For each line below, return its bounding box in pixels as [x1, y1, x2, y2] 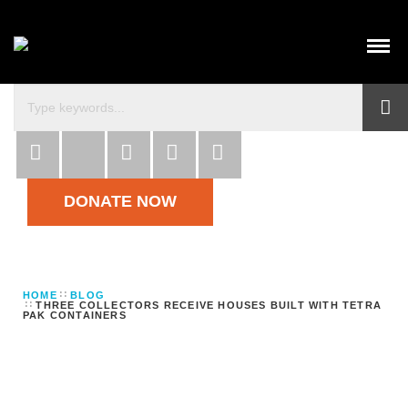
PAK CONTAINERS [23, 310, 127, 321]
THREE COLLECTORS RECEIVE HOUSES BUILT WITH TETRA [36, 300, 382, 311]
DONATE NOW [64, 192, 177, 210]
